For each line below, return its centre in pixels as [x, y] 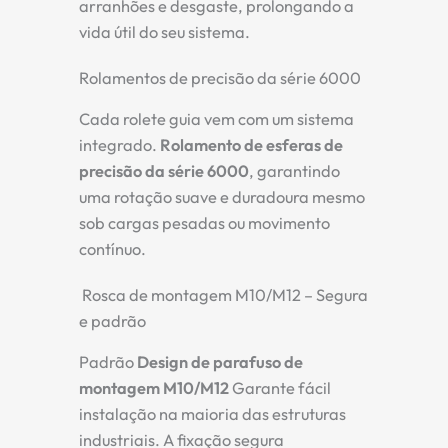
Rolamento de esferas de [251, 144]
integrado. [119, 144]
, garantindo [294, 170]
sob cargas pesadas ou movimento [204, 222]
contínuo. [112, 248]
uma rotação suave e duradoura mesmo [222, 196]
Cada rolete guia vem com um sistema [216, 118]
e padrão [112, 320]
